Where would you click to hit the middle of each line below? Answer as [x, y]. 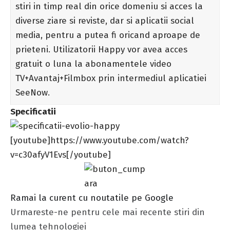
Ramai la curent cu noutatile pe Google [92, 198]
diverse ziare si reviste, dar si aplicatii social [104, 21]
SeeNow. [32, 92]
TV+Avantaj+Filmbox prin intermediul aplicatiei [111, 78]
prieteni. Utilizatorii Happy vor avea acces [101, 49]
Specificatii [33, 111]
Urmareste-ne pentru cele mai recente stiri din [108, 212]
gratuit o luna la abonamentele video [93, 64]
